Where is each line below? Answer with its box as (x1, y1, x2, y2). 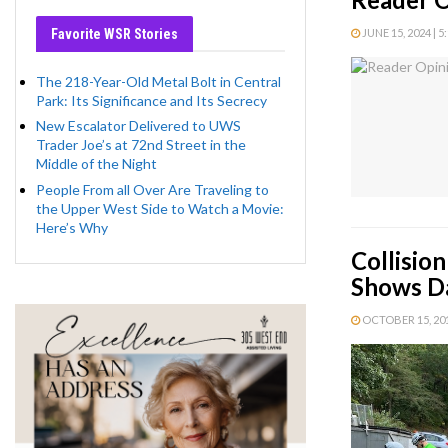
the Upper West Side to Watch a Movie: (36, 199, 284, 217)
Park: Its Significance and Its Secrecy (36, 92, 267, 109)
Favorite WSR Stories (51, 26, 178, 42)
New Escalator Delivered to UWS (36, 117, 241, 135)
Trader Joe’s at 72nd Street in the (36, 136, 246, 154)
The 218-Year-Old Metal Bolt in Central (36, 73, 281, 90)
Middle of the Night (36, 155, 157, 173)
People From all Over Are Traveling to (36, 180, 269, 198)
